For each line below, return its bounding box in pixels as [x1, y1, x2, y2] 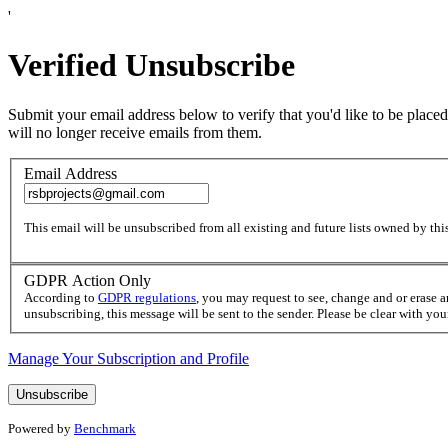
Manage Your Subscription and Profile [8, 350, 249, 368]
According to [24, 290, 98, 306]
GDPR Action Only [24, 272, 151, 290]
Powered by [8, 421, 74, 437]
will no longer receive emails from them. [8, 123, 262, 141]
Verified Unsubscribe [8, 47, 295, 84]
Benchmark [74, 421, 136, 437]
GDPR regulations [98, 290, 196, 306]
